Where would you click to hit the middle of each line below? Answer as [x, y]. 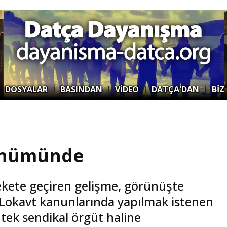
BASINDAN [81, 89]
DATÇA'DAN [175, 89]
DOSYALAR [26, 89]
